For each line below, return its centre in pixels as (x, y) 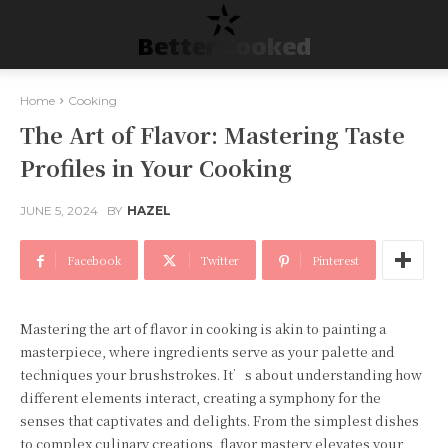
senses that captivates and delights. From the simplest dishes (219, 420)
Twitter (220, 260)
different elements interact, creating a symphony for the (200, 397)
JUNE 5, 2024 (59, 211)
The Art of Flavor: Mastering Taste (212, 134)
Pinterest (335, 260)
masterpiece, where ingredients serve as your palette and (207, 351)
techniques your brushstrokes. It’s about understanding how (221, 374)
